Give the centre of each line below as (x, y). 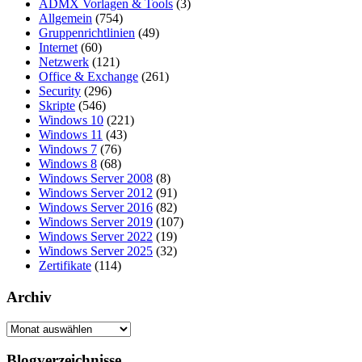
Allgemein (65, 19)
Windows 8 (68, 164)
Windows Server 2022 (96, 237)
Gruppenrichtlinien (87, 33)
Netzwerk (64, 62)
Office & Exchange (88, 77)
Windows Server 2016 (96, 208)
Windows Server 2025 (96, 251)
